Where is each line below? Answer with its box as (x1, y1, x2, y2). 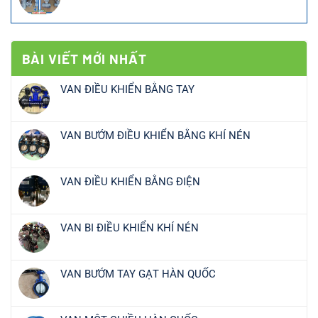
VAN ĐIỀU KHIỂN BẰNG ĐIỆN (60, 175, 200, 188)
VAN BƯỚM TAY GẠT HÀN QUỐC (60, 267, 216, 280)
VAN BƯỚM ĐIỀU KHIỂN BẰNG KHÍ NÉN (60, 128, 251, 142)
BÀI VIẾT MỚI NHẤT (22, 50, 148, 67)
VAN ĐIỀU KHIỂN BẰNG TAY (60, 82, 194, 96)
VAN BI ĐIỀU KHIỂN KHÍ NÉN (60, 221, 199, 234)
